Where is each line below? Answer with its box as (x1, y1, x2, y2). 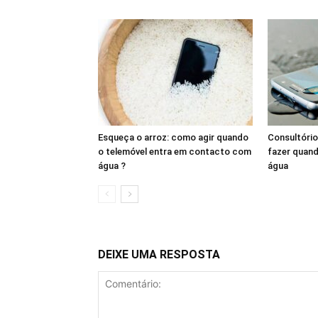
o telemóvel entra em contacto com (98, 146, 251, 157)
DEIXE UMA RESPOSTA (98, 247, 220, 261)
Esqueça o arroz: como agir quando (98, 131, 248, 143)
